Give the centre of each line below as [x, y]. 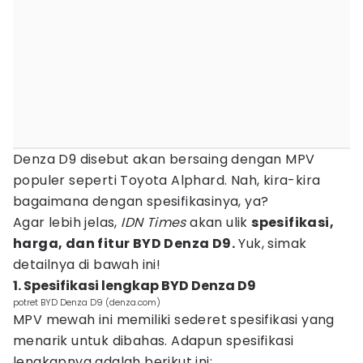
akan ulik [221, 222]
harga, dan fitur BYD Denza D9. [124, 243]
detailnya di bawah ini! [87, 265]
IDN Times [156, 222]
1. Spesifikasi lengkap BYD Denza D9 [135, 286]
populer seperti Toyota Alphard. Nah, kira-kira [167, 180]
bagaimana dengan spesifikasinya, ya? [141, 201]
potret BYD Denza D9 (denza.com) [87, 302]
